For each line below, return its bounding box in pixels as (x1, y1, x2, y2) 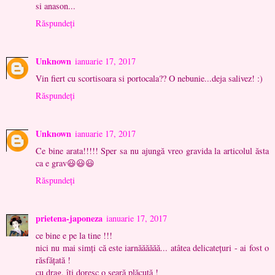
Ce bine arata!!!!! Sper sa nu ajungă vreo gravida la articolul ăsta (36, 145, 269, 157)
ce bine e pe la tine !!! (36, 230, 112, 242)
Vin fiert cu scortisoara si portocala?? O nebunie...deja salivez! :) (36, 72, 263, 85)
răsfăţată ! (36, 254, 71, 266)
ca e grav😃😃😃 (36, 157, 95, 169)
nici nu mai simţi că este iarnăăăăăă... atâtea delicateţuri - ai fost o (36, 242, 269, 254)
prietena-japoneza (36, 212, 103, 225)
